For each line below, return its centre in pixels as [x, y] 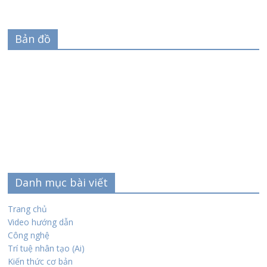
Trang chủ [28, 209]
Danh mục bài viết [62, 182]
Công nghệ [29, 235]
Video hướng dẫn [41, 222]
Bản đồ [33, 38]
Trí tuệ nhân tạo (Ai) [46, 248]
